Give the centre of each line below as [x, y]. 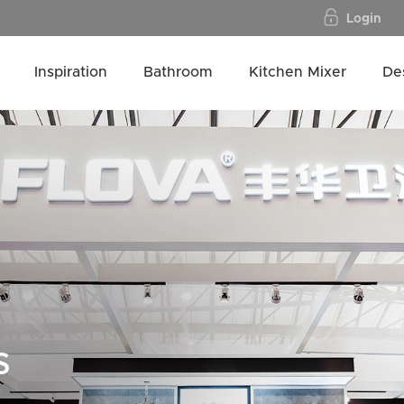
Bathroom [178, 72]
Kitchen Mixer [298, 72]
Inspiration [71, 72]
